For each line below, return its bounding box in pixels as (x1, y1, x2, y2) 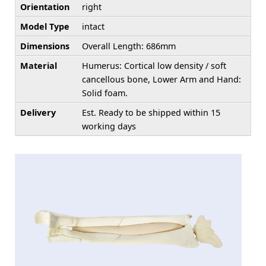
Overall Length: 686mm (82, 40, 176, 52)
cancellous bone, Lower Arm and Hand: (82, 73, 241, 85)
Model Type (20, 20, 69, 32)
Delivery (20, 106, 56, 118)
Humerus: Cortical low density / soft (82, 59, 226, 71)
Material (20, 59, 57, 71)
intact (82, 20, 104, 32)
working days (82, 120, 136, 132)
